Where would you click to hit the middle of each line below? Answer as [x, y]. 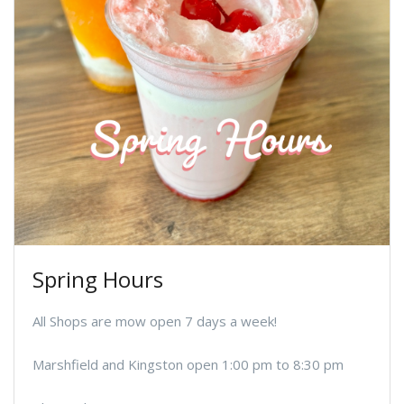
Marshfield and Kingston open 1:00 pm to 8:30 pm [188, 364]
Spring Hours [98, 279]
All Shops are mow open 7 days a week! [155, 321]
